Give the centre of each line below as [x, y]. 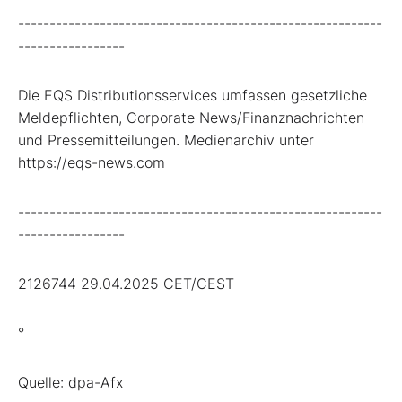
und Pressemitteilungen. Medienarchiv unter [166, 140]
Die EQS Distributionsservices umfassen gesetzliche [192, 95]
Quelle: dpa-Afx [70, 382]
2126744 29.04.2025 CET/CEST [126, 283]
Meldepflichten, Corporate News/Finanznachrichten [191, 117]
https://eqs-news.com [92, 162]
